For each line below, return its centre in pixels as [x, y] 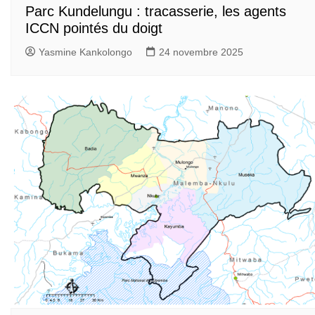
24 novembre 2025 [201, 52]
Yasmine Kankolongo [85, 52]
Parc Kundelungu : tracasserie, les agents [156, 11]
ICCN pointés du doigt [94, 28]
